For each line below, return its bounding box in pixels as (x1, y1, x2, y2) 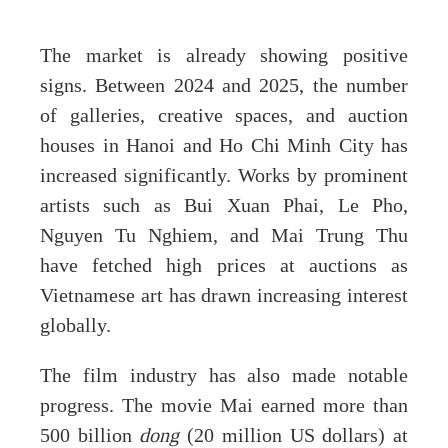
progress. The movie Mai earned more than (40, 395, 408, 418)
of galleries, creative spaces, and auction (40, 105, 408, 128)
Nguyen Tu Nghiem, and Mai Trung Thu (40, 225, 408, 248)
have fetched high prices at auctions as (40, 255, 408, 278)
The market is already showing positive (40, 45, 408, 68)
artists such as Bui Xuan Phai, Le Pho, (40, 195, 408, 218)
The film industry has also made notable (40, 365, 408, 388)
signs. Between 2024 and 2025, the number (40, 75, 408, 98)
